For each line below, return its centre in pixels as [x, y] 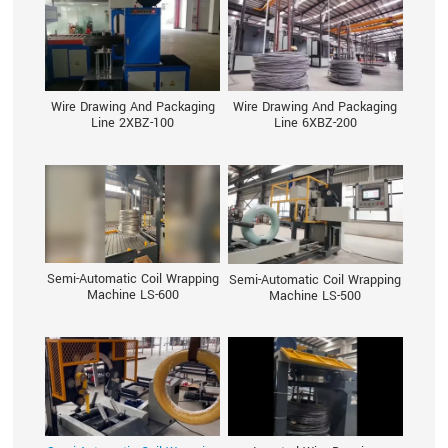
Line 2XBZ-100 [133, 123]
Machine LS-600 [132, 295]
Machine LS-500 [315, 295]
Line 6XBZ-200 [315, 123]
